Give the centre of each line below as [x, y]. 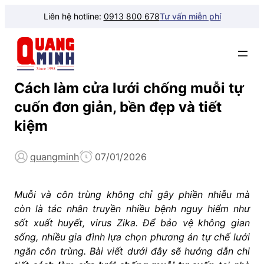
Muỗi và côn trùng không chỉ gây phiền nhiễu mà [132, 194]
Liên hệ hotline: [73, 16]
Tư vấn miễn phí [190, 16]
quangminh [55, 156]
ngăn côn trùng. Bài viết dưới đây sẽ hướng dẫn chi [132, 251]
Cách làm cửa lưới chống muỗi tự [129, 88]
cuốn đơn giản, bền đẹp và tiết [118, 107]
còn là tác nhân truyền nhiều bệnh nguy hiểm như [132, 208]
